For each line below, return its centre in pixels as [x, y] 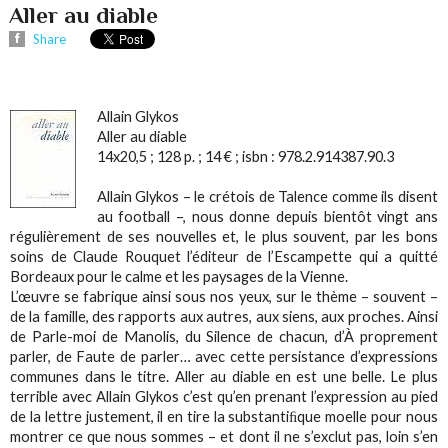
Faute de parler [128, 356]
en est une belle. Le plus [353, 376]
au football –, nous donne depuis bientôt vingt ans [267, 216]
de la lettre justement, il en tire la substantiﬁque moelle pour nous [224, 416]
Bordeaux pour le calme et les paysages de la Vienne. [179, 276]
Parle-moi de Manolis [104, 336]
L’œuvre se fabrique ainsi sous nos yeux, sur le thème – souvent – [224, 296]
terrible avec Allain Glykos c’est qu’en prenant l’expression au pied [224, 396]
